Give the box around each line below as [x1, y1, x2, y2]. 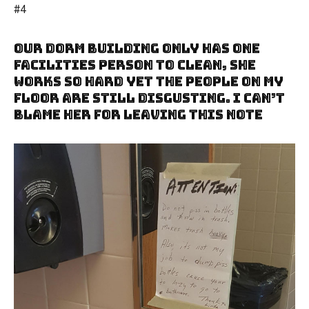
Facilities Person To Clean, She [14, 56, 256, 74]
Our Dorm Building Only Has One [14, 39, 260, 57]
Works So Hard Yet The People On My [14, 72, 283, 90]
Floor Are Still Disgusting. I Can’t [14, 89, 285, 107]
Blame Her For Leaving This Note [14, 106, 263, 123]
